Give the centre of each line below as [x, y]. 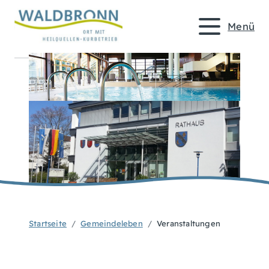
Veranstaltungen [189, 223]
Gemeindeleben [112, 223]
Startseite [48, 223]
